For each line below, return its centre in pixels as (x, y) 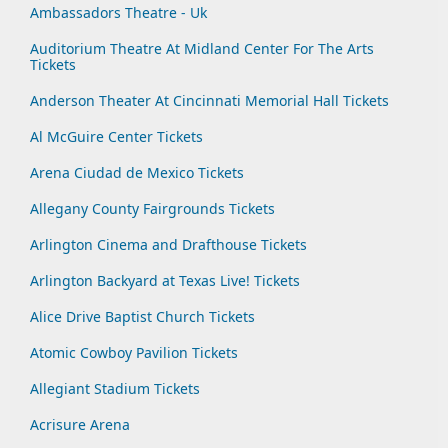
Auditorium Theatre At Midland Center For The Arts (202, 48)
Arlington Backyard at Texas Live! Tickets (165, 280)
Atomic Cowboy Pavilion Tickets (134, 352)
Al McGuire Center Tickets (116, 136)
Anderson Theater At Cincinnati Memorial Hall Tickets (209, 100)
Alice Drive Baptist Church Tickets (142, 316)
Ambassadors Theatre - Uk (118, 12)
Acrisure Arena (80, 424)
